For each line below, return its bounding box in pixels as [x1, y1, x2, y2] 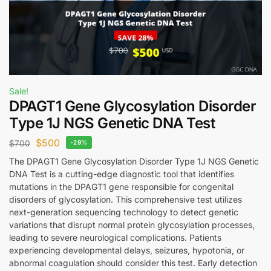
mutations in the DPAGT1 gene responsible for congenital [9, 181, 233, 192]
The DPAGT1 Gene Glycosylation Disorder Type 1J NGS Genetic [9, 155, 259, 166]
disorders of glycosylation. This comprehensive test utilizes [9, 194, 242, 204]
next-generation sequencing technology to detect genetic [9, 206, 238, 217]
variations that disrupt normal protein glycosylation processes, [9, 219, 255, 230]
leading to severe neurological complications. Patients [9, 232, 221, 243]
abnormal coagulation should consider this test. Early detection [9, 257, 257, 268]
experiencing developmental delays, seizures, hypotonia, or [9, 244, 244, 255]
